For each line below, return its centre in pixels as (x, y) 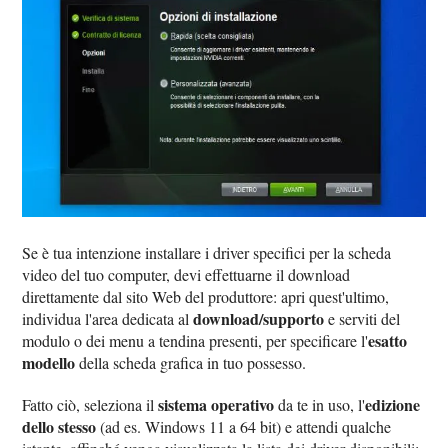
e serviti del (362, 318)
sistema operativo (216, 404)
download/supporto (259, 318)
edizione (393, 404)
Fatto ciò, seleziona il (90, 404)
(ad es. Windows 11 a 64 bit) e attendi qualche (244, 426)
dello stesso (59, 426)
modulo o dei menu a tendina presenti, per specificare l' (195, 340)
